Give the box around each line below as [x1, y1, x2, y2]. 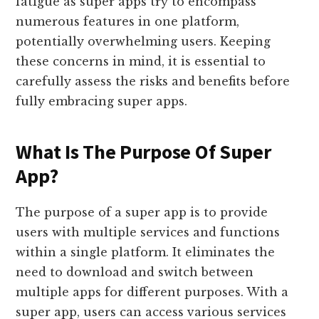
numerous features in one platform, [16, 14, 240, 29]
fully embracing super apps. [16, 94, 188, 109]
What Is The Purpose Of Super [16, 139, 271, 165]
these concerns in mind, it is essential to [16, 54, 266, 69]
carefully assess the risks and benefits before [16, 74, 291, 89]
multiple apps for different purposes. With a [16, 285, 289, 300]
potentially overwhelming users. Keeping [16, 34, 271, 49]
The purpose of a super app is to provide [16, 205, 268, 220]
